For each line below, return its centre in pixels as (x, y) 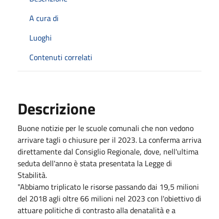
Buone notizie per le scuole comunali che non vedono (106, 128)
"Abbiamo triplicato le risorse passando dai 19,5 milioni (108, 186)
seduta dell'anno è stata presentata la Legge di (95, 163)
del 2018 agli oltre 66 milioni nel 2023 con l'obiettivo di (109, 198)
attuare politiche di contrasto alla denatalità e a (97, 210)
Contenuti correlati (61, 57)
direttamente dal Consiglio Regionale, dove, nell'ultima (108, 151)
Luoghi (41, 37)
